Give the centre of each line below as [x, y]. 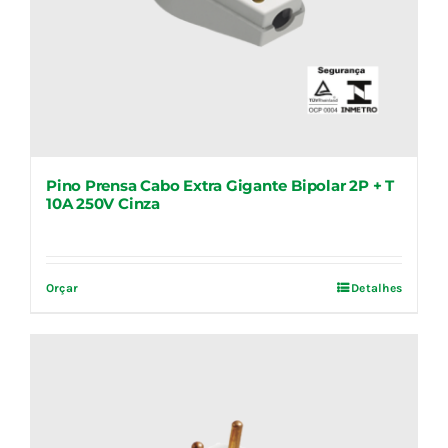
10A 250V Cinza [103, 204]
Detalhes [376, 288]
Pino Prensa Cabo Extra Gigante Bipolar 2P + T [220, 186]
